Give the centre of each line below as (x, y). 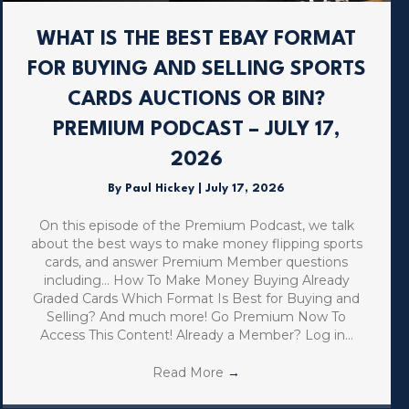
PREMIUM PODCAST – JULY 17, (197, 130)
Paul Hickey (162, 189)
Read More (190, 373)
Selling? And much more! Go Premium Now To (197, 317)
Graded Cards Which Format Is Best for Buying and (197, 299)
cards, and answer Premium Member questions (197, 262)
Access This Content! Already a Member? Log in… (196, 336)
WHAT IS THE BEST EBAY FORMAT (197, 40)
